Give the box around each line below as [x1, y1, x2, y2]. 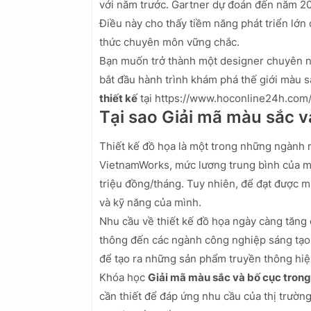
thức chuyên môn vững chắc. [99, 35, 239, 49]
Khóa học [99, 271, 148, 285]
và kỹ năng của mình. [99, 196, 201, 210]
